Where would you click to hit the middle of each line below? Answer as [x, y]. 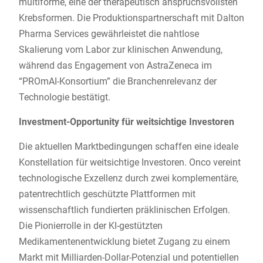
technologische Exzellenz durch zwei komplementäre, [128, 178]
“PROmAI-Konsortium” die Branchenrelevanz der [117, 82]
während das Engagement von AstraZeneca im [115, 66]
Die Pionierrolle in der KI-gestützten [90, 226]
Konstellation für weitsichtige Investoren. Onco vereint [129, 163]
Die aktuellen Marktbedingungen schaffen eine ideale [128, 147]
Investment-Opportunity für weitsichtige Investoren [126, 122]
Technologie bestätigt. [64, 97]
